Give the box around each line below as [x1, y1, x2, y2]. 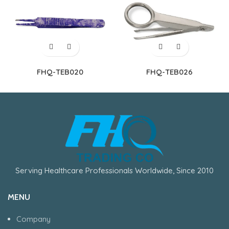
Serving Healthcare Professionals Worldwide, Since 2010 [15, 165, 214, 175]
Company [16, 214, 51, 224]
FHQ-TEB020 [36, 66, 83, 77]
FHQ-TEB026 [146, 66, 193, 77]
